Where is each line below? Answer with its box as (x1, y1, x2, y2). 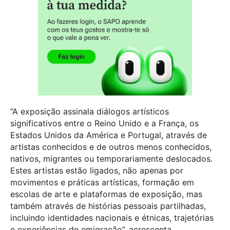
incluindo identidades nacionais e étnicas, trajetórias (10, 212, 214, 223)
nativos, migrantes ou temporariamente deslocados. (10, 153, 213, 164)
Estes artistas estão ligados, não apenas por (10, 165, 183, 176)
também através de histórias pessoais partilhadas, (10, 200, 206, 211)
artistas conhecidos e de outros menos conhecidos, (10, 141, 212, 152)
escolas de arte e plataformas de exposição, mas (10, 188, 202, 199)
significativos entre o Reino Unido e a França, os (10, 118, 199, 128)
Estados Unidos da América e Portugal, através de (10, 129, 207, 140)
